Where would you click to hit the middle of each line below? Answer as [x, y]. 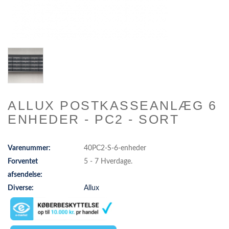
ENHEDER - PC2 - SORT [93, 119]
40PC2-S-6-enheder [115, 148]
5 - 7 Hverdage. [108, 162]
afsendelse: [25, 175]
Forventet [23, 162]
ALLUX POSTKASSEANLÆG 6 [112, 105]
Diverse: [21, 188]
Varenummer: [29, 148]
